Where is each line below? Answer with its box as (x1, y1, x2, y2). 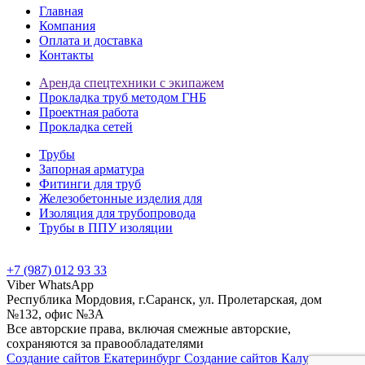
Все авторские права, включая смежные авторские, (7, 322, 291, 336)
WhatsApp (38, 278, 94, 292)
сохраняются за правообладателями (7, 336, 204, 351)
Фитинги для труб (39, 177, 141, 191)
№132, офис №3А (7, 307, 104, 322)
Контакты (39, 48, 94, 63)
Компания (39, 19, 95, 33)
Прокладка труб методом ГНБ (39, 90, 206, 105)
